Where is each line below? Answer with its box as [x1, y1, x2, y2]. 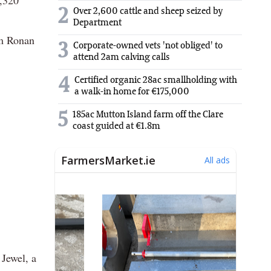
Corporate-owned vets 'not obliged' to [73, 41, 223, 51]
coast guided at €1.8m [73, 121, 160, 131]
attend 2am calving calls [73, 52, 170, 62]
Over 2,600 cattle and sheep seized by [73, 6, 223, 16]
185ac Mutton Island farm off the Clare [73, 109, 223, 120]
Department [73, 18, 122, 28]
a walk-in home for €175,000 [74, 87, 189, 97]
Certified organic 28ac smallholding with [74, 75, 237, 85]
